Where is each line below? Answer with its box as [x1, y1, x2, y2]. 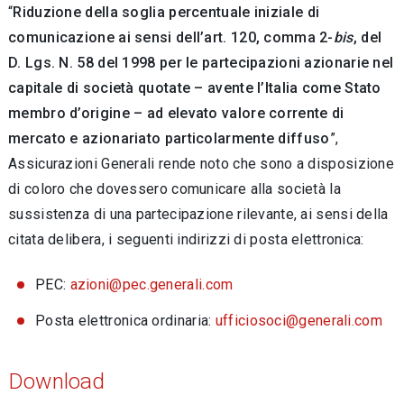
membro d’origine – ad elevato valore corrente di [8, 105, 344, 122]
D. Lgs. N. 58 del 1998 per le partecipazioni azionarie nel [8, 54, 394, 71]
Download [8, 368, 105, 394]
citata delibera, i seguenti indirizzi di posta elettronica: [8, 231, 364, 248]
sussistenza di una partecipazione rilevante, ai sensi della [8, 206, 389, 223]
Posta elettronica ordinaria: [35, 312, 216, 329]
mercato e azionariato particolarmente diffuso [8, 130, 330, 147]
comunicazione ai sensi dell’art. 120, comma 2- [8, 29, 334, 46]
